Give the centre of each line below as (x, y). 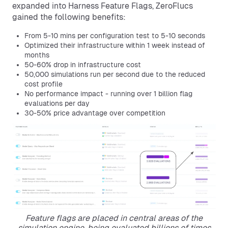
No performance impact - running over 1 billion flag (108, 93)
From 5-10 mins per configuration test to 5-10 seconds (115, 35)
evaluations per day (57, 103)
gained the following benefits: (69, 17)
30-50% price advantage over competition (95, 113)
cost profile (44, 84)
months (37, 55)
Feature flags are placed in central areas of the (114, 218)
